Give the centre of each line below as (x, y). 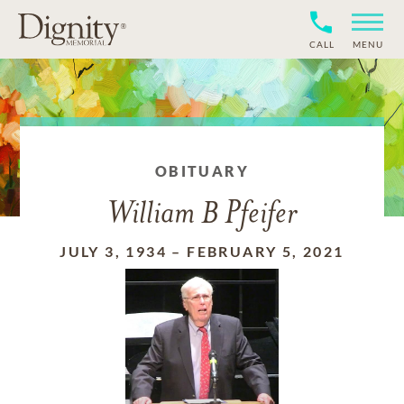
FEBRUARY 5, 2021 (266, 251)
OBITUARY (202, 171)
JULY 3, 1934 (114, 251)
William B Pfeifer (202, 215)
